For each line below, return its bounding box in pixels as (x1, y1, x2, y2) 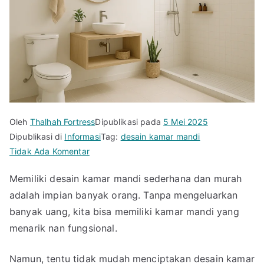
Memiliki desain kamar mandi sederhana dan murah (9, 172, 242, 184)
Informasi (64, 131, 101, 141)
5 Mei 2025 (163, 116, 208, 127)
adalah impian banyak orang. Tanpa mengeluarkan (9, 189, 238, 201)
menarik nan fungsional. (9, 222, 117, 234)
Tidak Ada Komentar (9, 146, 90, 156)
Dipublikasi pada (95, 116, 164, 127)
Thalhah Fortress (29, 116, 95, 127)
